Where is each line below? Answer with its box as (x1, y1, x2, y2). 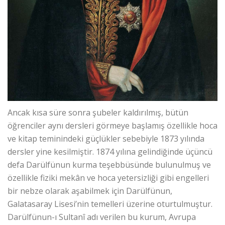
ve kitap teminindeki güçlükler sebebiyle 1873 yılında (8, 133, 204, 144)
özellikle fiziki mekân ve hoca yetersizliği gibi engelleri (8, 172, 209, 183)
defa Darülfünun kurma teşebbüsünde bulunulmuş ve (8, 159, 211, 170)
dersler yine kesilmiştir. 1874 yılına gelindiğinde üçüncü (8, 146, 212, 157)
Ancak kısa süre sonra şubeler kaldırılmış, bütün (8, 106, 188, 118)
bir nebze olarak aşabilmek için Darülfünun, (8, 185, 172, 196)
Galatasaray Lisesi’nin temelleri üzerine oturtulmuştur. (8, 198, 212, 209)
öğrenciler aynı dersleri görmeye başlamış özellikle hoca (8, 120, 217, 131)
